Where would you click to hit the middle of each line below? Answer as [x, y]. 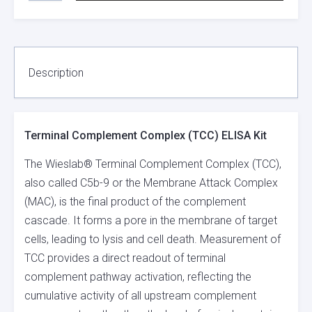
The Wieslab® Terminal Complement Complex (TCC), [153, 164]
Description [56, 72]
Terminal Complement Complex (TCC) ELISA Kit [146, 136]
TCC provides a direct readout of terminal [125, 258]
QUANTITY [48, 65]
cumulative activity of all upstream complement [140, 296]
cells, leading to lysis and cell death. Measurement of [153, 240]
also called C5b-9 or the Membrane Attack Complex [151, 183]
